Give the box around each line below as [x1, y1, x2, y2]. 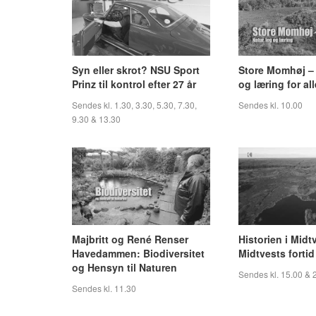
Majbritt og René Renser [72, 231, 188, 246]
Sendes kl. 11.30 [72, 281, 136, 294]
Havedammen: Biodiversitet [72, 245, 205, 260]
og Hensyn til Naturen [72, 260, 177, 274]
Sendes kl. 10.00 [238, 99, 303, 111]
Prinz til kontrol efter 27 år [72, 77, 196, 91]
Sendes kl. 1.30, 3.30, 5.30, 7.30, [72, 99, 197, 111]
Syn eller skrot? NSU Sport [72, 63, 200, 77]
